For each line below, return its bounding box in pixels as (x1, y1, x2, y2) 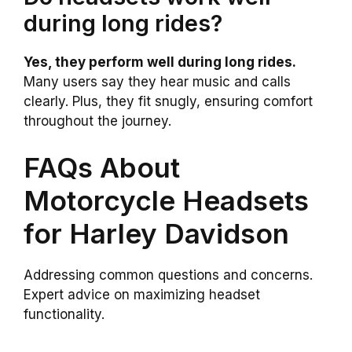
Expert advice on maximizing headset (24, 287, 260, 303)
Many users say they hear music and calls (24, 73, 291, 90)
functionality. (24, 306, 104, 323)
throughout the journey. (24, 112, 171, 129)
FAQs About (24, 151, 180, 185)
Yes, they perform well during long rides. (24, 53, 296, 70)
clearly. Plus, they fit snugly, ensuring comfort (24, 93, 313, 109)
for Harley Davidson (24, 217, 289, 251)
